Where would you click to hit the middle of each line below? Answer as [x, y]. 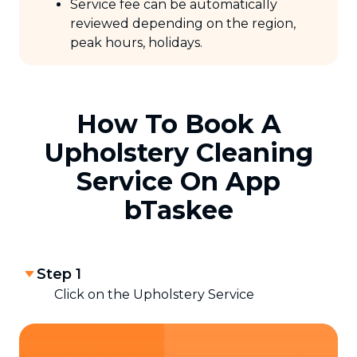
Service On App [178, 182]
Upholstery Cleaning [178, 153]
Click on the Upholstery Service [154, 295]
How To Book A [178, 124]
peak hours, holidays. [136, 43]
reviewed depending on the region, [183, 24]
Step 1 [59, 275]
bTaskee [178, 210]
